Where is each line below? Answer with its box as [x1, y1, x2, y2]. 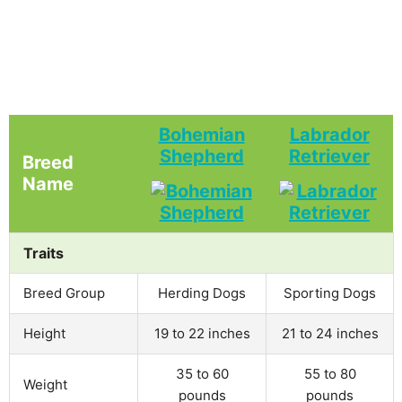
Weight [23, 375, 67, 393]
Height [23, 324, 66, 342]
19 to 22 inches [153, 324, 250, 342]
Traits [23, 243, 64, 262]
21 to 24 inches [281, 324, 379, 342]
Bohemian [158, 123, 245, 145]
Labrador [289, 123, 370, 145]
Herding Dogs [158, 284, 246, 301]
